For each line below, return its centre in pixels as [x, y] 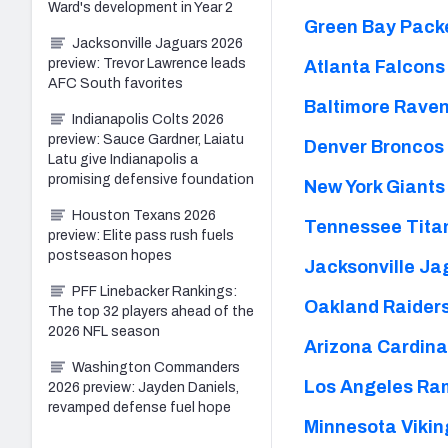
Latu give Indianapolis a [123, 159]
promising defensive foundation [151, 179]
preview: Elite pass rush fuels [141, 235]
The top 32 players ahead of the [151, 311]
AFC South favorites [115, 83]
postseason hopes [110, 255]
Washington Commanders [156, 367]
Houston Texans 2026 [144, 215]
